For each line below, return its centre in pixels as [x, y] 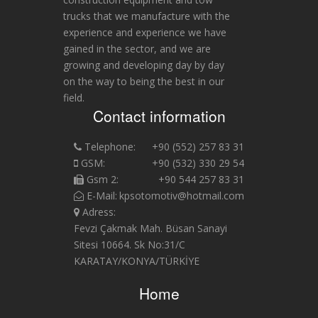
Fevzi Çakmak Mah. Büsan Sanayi [150, 228]
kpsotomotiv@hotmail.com [182, 196]
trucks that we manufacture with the [147, 16]
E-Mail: [100, 196]
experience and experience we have [145, 32]
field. [74, 98]
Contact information [159, 116]
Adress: [98, 212]
